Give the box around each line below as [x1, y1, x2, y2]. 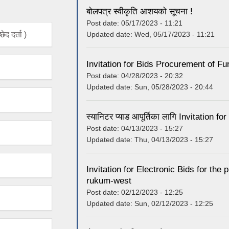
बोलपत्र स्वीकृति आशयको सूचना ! [86, 6, 193, 16]
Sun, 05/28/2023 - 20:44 [134, 82, 213, 91]
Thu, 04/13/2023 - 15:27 [134, 135, 213, 144]
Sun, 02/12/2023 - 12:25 [134, 199, 213, 208]
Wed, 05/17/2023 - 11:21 [134, 30, 215, 38]
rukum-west [86, 175, 131, 186]
